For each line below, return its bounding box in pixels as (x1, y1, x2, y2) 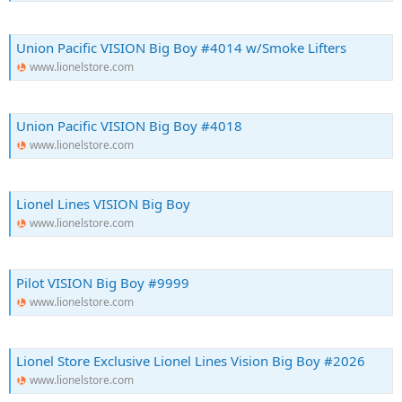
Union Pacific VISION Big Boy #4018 (16, 117, 242, 135)
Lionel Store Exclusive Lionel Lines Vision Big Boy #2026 (16, 352, 365, 370)
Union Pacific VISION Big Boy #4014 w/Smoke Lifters (16, 38, 346, 57)
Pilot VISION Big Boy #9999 (16, 273, 189, 292)
